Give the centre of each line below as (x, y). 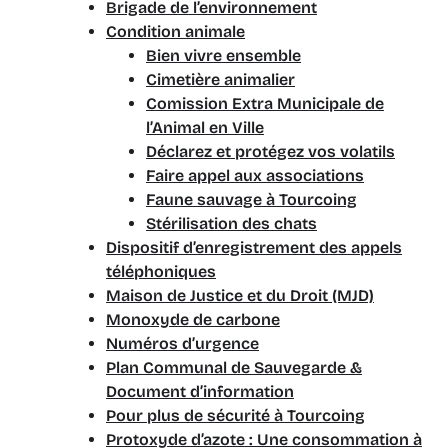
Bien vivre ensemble (223, 55)
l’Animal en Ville (205, 127)
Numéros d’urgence (182, 343)
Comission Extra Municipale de (265, 103)
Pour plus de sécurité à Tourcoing (235, 415)
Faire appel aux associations (255, 175)
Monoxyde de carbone (193, 319)
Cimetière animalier (220, 79)
